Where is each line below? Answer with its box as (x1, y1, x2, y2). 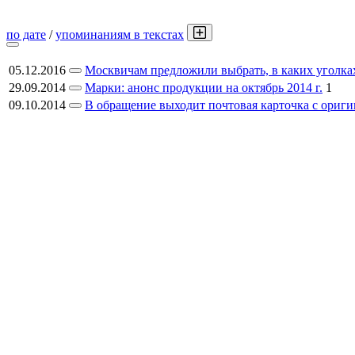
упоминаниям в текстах (55, 28, 184, 41)
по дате (6, 28, 46, 41)
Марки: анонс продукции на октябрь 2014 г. (85, 81, 323, 94)
